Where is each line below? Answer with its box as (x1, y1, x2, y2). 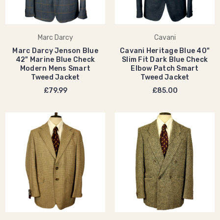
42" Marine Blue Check (15, 55, 95, 64)
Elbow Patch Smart (131, 64, 199, 73)
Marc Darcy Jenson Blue (12, 46, 98, 55)
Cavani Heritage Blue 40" (120, 46, 210, 55)
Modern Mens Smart (20, 64, 91, 73)
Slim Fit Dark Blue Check (122, 55, 208, 64)
